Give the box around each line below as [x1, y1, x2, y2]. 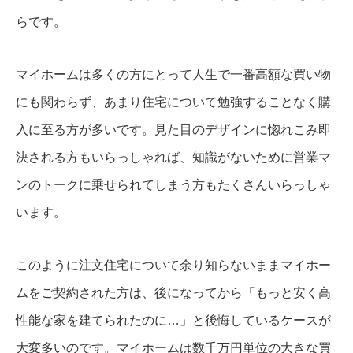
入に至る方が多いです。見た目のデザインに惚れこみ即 [16, 123, 331, 137]
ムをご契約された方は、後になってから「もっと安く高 [16, 286, 331, 300]
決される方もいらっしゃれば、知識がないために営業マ [16, 150, 331, 165]
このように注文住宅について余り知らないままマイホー [16, 258, 331, 273]
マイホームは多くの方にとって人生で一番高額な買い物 [16, 68, 331, 82]
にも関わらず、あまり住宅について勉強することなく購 [16, 95, 331, 110]
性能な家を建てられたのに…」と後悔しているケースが [16, 314, 331, 328]
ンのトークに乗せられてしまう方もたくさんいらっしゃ [16, 178, 331, 192]
